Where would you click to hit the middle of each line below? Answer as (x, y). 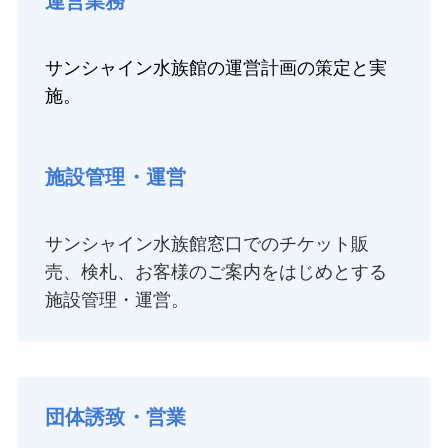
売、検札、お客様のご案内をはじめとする (215, 272)
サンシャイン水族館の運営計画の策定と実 (215, 68)
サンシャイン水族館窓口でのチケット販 (206, 244)
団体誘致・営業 (115, 416)
